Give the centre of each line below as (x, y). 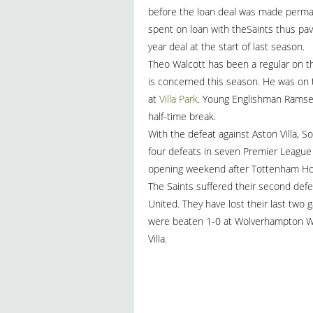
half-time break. (182, 116)
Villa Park (177, 99)
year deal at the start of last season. (226, 46)
